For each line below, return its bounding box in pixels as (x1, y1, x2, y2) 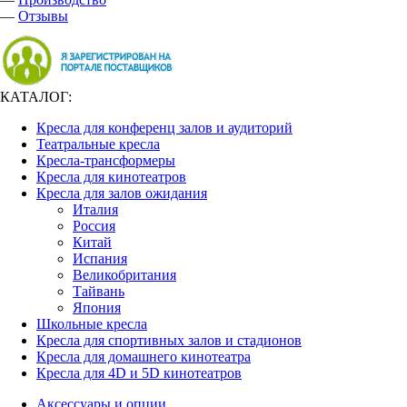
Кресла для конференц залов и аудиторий (36, 120, 293, 135)
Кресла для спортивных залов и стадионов (36, 333, 302, 348)
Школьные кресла (36, 316, 147, 332)
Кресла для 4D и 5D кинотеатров (36, 365, 242, 381)
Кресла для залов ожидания (36, 185, 207, 201)
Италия (73, 202, 118, 217)
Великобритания (73, 267, 176, 283)
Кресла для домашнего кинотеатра (36, 349, 251, 364)
